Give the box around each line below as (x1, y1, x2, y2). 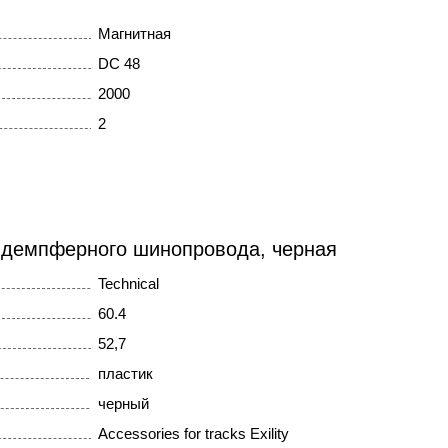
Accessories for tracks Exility (97, 425, 289, 443)
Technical (97, 275, 159, 293)
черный (97, 395, 149, 413)
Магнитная (97, 25, 171, 43)
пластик (97, 365, 153, 383)
